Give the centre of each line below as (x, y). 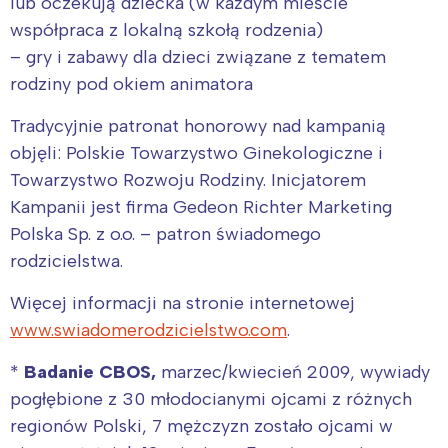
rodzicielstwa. (66, 260)
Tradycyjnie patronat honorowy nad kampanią (198, 125)
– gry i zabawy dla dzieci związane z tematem (198, 56)
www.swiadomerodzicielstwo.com (148, 329)
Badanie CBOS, (90, 371)
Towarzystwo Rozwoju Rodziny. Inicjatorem (188, 179)
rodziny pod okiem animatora (131, 83)
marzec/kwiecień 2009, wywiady (293, 371)
